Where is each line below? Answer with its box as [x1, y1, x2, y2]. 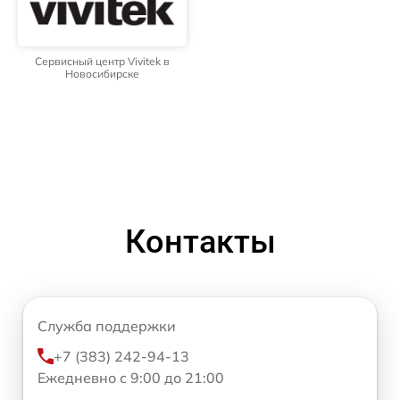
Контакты [124, 223, 276, 262]
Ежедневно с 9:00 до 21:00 [37, 369, 224, 387]
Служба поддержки [37, 317, 176, 336]
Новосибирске [65, 67, 139, 81]
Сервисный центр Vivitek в [35, 54, 170, 69]
